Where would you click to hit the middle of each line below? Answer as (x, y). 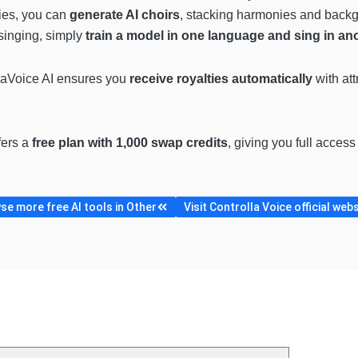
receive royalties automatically (221, 79)
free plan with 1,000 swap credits (130, 143)
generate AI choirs (125, 15)
